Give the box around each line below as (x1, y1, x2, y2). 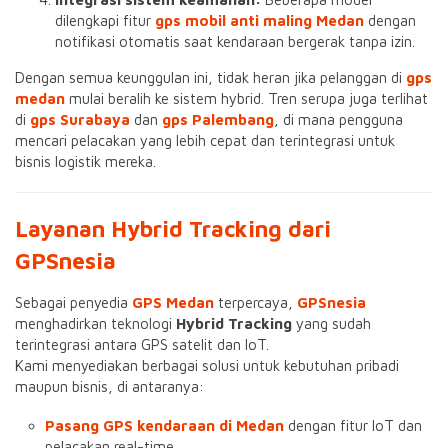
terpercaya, (214, 294, 297, 311)
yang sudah (292, 315, 371, 332)
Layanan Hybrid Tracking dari (15, 215, 331, 242)
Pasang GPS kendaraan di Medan (45, 417, 284, 434)
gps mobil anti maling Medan (155, 12, 364, 29)
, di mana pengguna (274, 111, 403, 128)
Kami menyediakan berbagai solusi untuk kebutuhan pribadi (15, 357, 399, 374)
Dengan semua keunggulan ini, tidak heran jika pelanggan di (15, 69, 406, 86)
